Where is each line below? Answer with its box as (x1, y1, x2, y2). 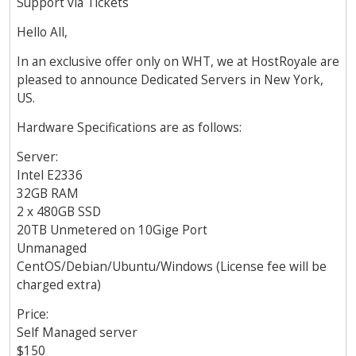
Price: (17, 306, 48, 323)
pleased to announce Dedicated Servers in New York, (17, 72, 323, 89)
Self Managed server (17, 324, 137, 342)
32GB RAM (17, 185, 79, 203)
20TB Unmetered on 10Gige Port (17, 222, 207, 239)
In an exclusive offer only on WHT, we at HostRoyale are (17, 53, 339, 71)
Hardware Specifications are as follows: (17, 119, 242, 137)
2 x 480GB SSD (17, 203, 101, 221)
